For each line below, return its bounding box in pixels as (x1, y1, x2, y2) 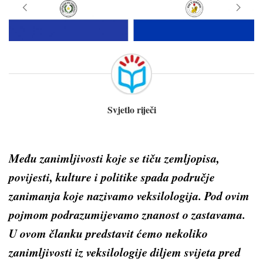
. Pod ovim (198, 187, 249, 204)
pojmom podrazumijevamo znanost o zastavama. (9, 205, 245, 222)
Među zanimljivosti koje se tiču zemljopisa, (9, 149, 220, 166)
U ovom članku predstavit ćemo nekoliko (9, 224, 208, 241)
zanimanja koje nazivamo (9, 187, 137, 204)
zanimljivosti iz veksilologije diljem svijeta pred (9, 243, 241, 260)
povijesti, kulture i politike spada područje (9, 168, 215, 185)
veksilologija (137, 187, 198, 204)
